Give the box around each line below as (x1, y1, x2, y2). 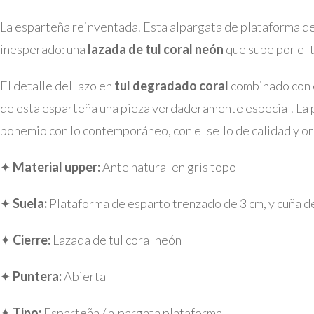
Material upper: (13, 159, 100, 175)
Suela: (13, 196, 47, 211)
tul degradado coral (114, 78, 228, 93)
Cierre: (13, 232, 50, 247)
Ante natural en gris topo (100, 159, 236, 175)
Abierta (62, 268, 106, 284)
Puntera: (13, 268, 62, 284)
